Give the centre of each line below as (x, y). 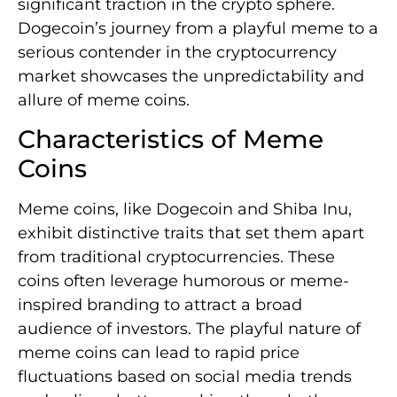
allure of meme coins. (104, 101)
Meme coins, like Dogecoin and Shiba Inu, (185, 210)
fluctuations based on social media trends (185, 377)
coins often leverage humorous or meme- (183, 281)
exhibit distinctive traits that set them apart (191, 234)
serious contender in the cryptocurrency (177, 53)
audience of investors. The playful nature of (189, 329)
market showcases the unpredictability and (191, 77)
